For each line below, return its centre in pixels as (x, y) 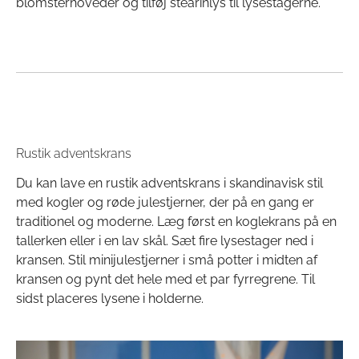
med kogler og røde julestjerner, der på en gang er (165, 203)
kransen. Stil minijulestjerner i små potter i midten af (167, 260)
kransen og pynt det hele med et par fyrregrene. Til (165, 280)
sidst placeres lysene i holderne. (110, 299)
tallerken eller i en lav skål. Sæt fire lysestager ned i (165, 241)
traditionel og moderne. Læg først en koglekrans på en (176, 222)
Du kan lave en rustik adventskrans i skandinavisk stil (169, 184)
